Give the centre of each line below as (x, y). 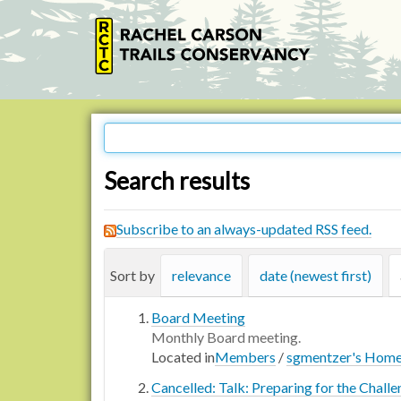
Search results (177, 181)
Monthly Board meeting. (226, 337)
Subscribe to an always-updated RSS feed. (244, 229)
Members (245, 357)
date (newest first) (316, 275)
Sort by (132, 275)
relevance (201, 275)
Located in (183, 357)
